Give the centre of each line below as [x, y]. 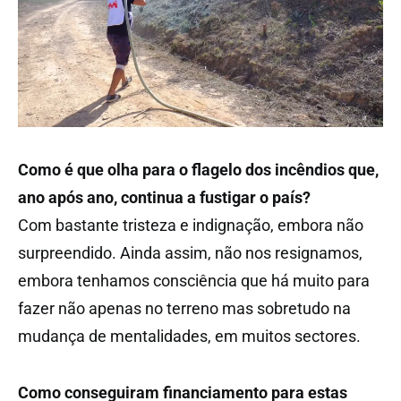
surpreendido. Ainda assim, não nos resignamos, [190, 252]
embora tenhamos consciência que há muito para [194, 280]
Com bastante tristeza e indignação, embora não [191, 225]
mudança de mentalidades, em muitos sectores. [189, 336]
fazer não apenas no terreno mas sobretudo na [184, 308]
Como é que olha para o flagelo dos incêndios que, [198, 169]
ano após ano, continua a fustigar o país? [164, 197]
